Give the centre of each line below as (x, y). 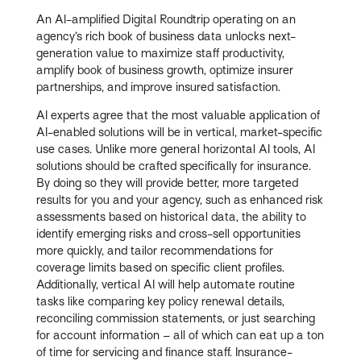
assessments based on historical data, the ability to (172, 216)
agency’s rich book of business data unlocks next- (166, 36)
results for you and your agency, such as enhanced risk (180, 199)
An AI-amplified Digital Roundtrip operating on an (166, 19)
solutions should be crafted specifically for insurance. (174, 166)
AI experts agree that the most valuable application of (178, 115)
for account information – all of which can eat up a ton (180, 335)
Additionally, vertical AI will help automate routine (166, 284)
